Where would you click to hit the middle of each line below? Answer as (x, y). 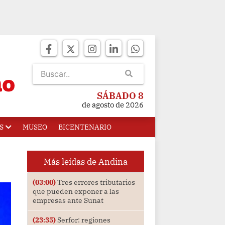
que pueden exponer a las (76, 192)
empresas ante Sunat (68, 201)
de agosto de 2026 (113, 105)
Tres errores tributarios (95, 183)
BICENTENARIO (85, 127)
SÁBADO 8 (120, 96)
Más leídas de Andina (85, 162)
